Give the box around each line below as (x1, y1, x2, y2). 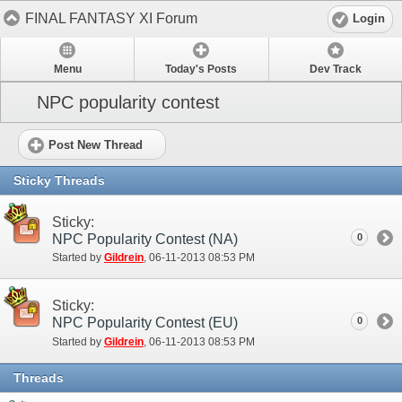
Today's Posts (165, 63, 238, 76)
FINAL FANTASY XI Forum (25, 10, 197, 26)
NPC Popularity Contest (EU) (52, 314, 238, 330)
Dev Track (309, 63, 362, 76)
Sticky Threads (13, 172, 105, 188)
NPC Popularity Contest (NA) (52, 231, 238, 247)
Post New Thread (48, 137, 143, 152)
